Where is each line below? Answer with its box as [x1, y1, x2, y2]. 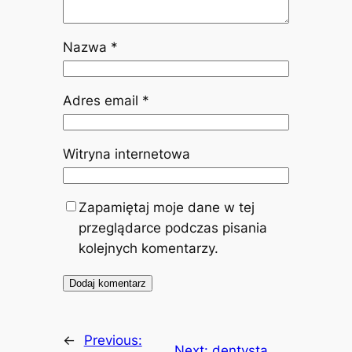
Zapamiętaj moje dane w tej [78, 200, 255, 216]
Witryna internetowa [62, 146, 190, 163]
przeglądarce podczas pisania [78, 220, 267, 236]
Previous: [83, 332, 142, 349]
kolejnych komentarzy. [78, 240, 218, 257]
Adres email [62, 93, 142, 109]
